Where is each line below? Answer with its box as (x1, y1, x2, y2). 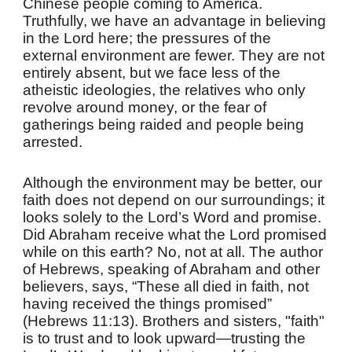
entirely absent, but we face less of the (23, 64, 281, 81)
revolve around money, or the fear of (23, 99, 267, 115)
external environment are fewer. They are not (23, 47, 325, 64)
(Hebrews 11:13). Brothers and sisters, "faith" (23, 313, 325, 329)
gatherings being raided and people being (23, 116, 305, 133)
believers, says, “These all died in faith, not (23, 278, 310, 295)
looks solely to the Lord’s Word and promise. (23, 209, 322, 225)
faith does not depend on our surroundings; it (23, 192, 325, 208)
